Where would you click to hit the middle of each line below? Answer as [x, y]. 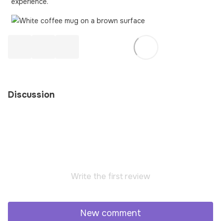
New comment [110, 213]
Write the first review [110, 176]
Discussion [31, 94]
